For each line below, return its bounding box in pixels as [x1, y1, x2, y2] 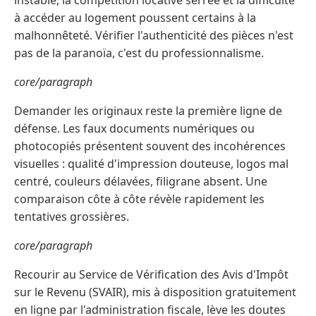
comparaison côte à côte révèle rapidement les [14, 191, 265, 207]
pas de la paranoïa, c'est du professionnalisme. [14, 45, 264, 61]
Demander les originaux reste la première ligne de [14, 103, 282, 119]
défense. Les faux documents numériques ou [14, 121, 255, 137]
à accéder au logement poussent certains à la [14, 10, 256, 26]
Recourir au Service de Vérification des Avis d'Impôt [14, 267, 288, 283]
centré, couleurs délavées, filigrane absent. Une [14, 174, 267, 190]
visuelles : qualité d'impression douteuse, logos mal [14, 156, 288, 172]
